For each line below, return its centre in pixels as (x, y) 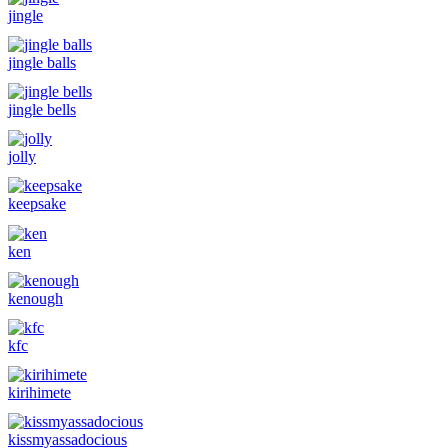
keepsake (37, 204)
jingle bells (42, 109)
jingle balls (42, 62)
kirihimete (39, 393)
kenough (35, 298)
